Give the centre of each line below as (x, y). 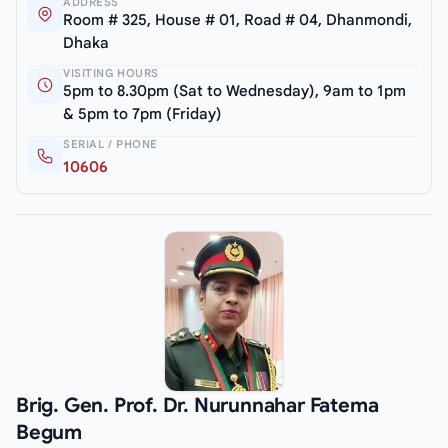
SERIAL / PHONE (110, 144)
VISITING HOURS (111, 73)
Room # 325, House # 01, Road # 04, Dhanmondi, (237, 20)
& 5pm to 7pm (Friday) (142, 114)
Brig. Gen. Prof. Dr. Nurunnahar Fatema (197, 406)
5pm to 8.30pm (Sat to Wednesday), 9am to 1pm (234, 91)
